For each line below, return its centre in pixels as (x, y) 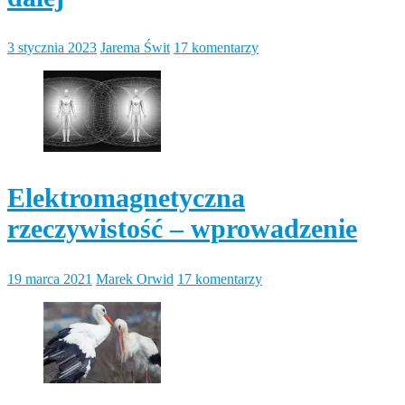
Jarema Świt (135, 47)
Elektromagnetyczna (126, 197)
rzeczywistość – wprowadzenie (182, 228)
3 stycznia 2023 (52, 47)
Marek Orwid (135, 278)
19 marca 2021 (50, 278)
